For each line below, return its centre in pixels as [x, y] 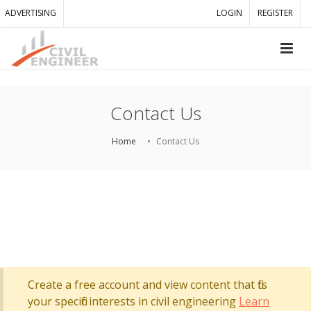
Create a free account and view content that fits [148, 285]
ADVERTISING [31, 13]
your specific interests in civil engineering [133, 301]
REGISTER [275, 13]
